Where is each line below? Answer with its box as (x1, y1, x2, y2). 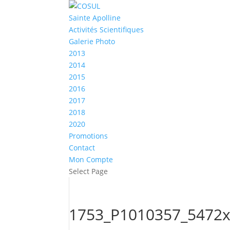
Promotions (69, 131, 108, 141)
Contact (69, 143, 95, 152)
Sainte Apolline (69, 13, 121, 23)
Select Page (69, 166, 108, 176)
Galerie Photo (69, 36, 116, 46)
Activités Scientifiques (69, 25, 144, 34)
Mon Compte (69, 155, 113, 164)
